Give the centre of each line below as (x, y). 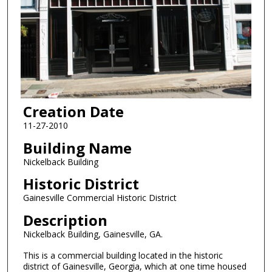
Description (65, 220)
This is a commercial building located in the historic (123, 255)
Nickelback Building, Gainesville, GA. (93, 234)
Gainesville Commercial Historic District (100, 198)
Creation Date (73, 112)
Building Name (77, 148)
